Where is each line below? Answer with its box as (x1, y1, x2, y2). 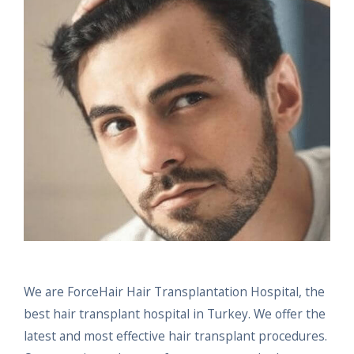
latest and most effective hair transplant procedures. (24, 326, 327, 345)
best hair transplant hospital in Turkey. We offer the (24, 304, 326, 322)
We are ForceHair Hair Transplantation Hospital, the (24, 282, 325, 300)
